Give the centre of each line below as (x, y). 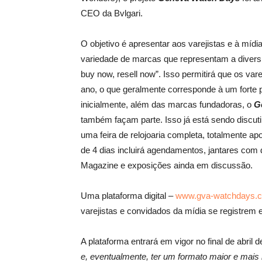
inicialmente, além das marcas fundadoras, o (166, 104)
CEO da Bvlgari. (112, 13)
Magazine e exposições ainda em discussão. (167, 165)
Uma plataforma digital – (128, 196)
